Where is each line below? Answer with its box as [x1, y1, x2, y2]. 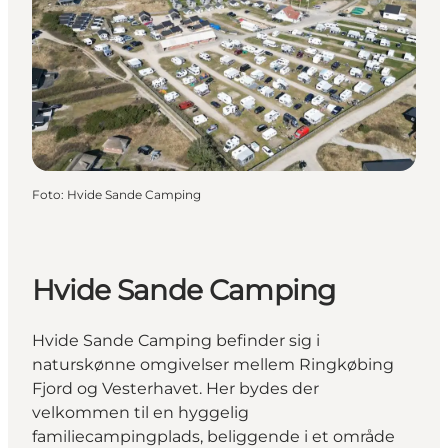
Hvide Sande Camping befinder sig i [32, 331, 320, 351]
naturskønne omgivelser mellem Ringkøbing [32, 355, 394, 375]
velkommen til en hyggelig [32, 403, 249, 423]
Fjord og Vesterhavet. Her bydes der [32, 379, 319, 399]
